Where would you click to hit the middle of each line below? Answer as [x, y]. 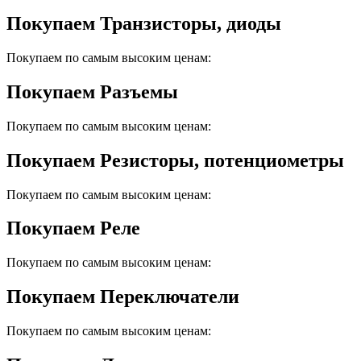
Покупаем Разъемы [92, 91]
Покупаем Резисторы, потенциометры [175, 160]
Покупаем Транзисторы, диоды [144, 24]
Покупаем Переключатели [123, 297]
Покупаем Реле [73, 228]
